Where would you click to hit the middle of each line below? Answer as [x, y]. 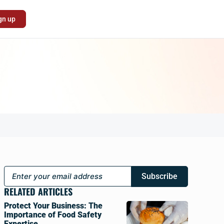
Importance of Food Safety [52, 215]
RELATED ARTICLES [38, 191]
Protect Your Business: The [53, 206]
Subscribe [159, 176]
